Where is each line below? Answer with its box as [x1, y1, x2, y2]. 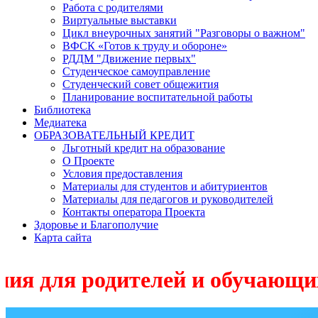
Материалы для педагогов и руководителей [62, 192, 273, 205]
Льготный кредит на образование [62, 141, 225, 154]
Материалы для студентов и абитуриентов [62, 180, 268, 192]
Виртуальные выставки [62, 13, 177, 26]
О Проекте [62, 154, 114, 167]
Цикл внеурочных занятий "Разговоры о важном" [62, 26, 305, 39]
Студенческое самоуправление [62, 65, 210, 77]
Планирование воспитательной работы [62, 90, 253, 103]
